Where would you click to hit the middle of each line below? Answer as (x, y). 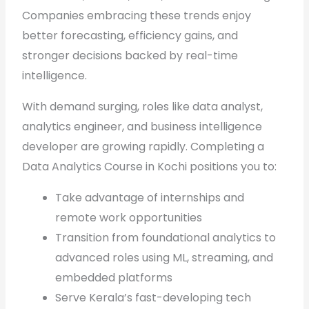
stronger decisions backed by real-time (130, 56)
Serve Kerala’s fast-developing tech (153, 298)
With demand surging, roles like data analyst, (143, 107)
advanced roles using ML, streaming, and (165, 258)
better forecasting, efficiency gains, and (130, 36)
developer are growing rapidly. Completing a (143, 147)
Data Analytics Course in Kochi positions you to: (150, 167)
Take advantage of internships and (150, 198)
